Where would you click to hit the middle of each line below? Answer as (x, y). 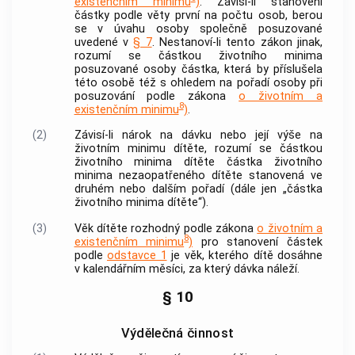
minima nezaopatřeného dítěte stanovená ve (198, 176)
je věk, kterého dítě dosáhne (244, 255)
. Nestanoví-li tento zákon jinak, (237, 42)
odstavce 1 (137, 255)
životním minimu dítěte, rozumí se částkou (198, 149)
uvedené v (104, 42)
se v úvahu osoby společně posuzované (198, 29)
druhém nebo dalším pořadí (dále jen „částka (198, 189)
